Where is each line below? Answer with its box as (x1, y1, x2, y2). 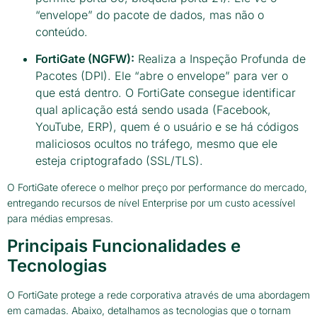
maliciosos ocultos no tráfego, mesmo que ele (35, 137, 277, 151)
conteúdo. (35, 25, 88, 40)
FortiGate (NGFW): (35, 52, 134, 67)
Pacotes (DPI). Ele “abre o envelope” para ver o (35, 69, 288, 83)
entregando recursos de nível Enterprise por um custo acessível (7, 196, 295, 209)
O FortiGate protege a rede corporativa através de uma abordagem (7, 289, 310, 301)
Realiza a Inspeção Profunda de (134, 52, 306, 67)
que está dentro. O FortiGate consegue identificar (35, 86, 296, 100)
